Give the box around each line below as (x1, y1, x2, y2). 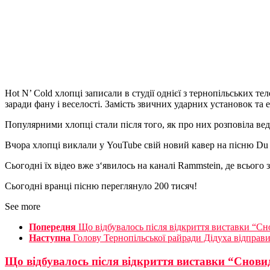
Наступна (29, 233, 71, 243)
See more (5, 201, 40, 212)
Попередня (29, 222, 76, 233)
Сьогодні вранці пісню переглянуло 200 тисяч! (5, 181, 197, 192)
